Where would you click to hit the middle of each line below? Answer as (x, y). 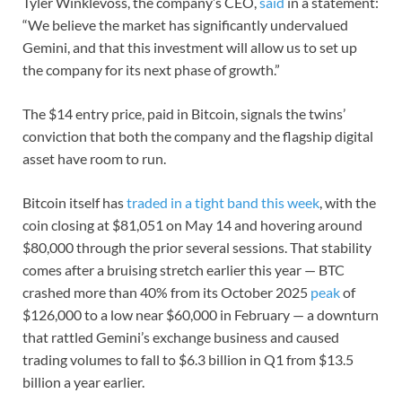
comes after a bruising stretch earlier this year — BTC (184, 270)
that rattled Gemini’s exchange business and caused (181, 337)
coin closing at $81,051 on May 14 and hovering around (192, 225)
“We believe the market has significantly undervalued (185, 25)
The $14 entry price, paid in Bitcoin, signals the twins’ (184, 114)
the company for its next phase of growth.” (153, 70)
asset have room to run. (94, 159)
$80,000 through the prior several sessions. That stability (197, 248)
